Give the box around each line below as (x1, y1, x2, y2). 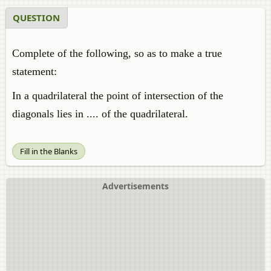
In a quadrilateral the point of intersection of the (12, 90, 223, 102)
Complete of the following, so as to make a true (12, 47, 222, 59)
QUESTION (13, 11, 60, 24)
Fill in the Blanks (20, 146, 77, 157)
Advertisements (102, 180, 169, 192)
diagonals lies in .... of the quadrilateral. (12, 108, 188, 120)
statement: (12, 65, 57, 77)
